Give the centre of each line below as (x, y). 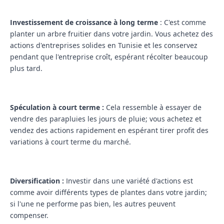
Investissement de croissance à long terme (85, 22)
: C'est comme (183, 22)
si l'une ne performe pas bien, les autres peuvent (93, 204)
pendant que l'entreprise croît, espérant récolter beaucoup (109, 57)
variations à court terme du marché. (70, 142)
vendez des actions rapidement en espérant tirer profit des (109, 130)
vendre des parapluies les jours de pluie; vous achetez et (106, 119)
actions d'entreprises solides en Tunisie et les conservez (104, 45)
